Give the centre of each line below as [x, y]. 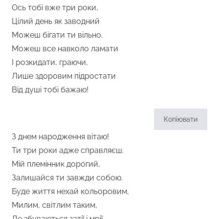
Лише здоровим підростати [64, 76]
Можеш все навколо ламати [65, 48]
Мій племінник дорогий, [56, 164]
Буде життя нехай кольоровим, [70, 191]
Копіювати [181, 119]
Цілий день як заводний [56, 21]
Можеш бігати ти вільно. [57, 35]
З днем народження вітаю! [60, 136]
